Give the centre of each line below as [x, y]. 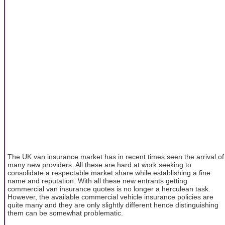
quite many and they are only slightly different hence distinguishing [113, 205]
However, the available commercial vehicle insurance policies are [110, 197]
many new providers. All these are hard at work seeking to [99, 164]
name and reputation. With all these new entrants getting [97, 181]
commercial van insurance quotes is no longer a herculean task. [109, 189]
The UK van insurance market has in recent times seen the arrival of [116, 156]
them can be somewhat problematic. [65, 213]
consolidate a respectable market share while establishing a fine [109, 173]
